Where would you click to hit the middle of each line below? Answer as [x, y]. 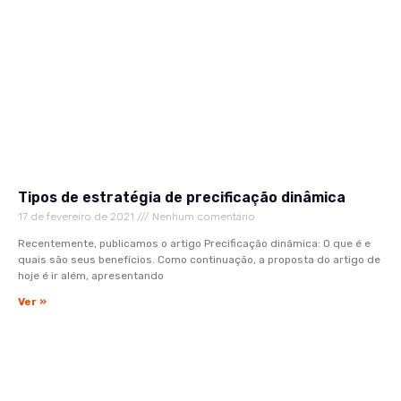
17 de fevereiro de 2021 [77, 216]
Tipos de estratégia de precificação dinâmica [182, 197]
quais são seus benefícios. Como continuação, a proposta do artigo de [199, 259]
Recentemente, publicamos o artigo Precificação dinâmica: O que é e [194, 243]
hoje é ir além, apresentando [91, 275]
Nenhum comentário [202, 216]
